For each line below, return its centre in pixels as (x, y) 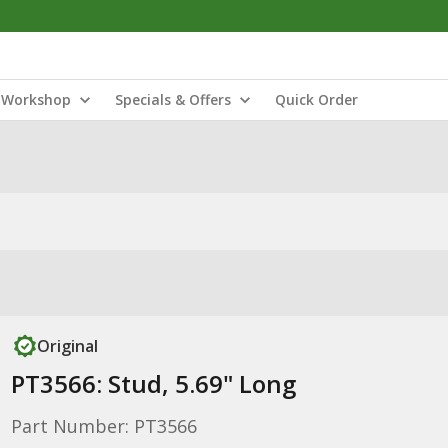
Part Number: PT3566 (103, 426)
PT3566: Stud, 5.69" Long (153, 383)
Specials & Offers (173, 99)
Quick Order (316, 99)
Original (67, 346)
